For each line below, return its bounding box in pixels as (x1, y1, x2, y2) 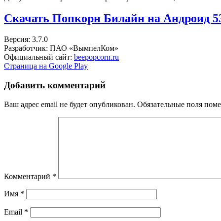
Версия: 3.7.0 (4, 35, 48, 44)
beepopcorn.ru (74, 53, 119, 62)
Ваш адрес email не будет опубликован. (4, 100, 135, 109)
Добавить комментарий (4, 79, 106, 90)
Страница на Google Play (4, 62, 88, 71)
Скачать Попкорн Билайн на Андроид (4, 12, 213, 25)
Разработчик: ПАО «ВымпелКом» (4, 44, 118, 53)
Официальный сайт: (4, 53, 74, 62)
